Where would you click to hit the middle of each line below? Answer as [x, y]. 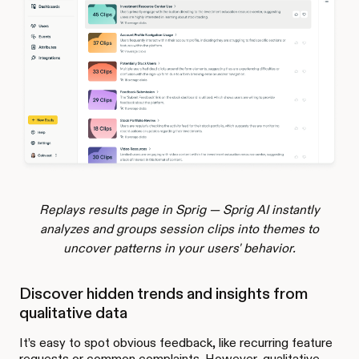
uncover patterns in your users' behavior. [179, 248]
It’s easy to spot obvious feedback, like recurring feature [176, 343]
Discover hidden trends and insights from [163, 294]
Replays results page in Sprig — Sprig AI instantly [179, 210]
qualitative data [73, 313]
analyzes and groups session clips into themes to [179, 229]
